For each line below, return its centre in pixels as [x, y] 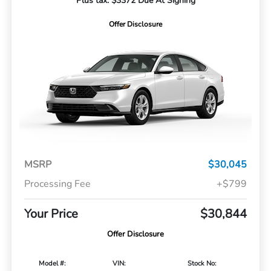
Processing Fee [57, 184]
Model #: [52, 263]
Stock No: [202, 263]
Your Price [51, 214]
